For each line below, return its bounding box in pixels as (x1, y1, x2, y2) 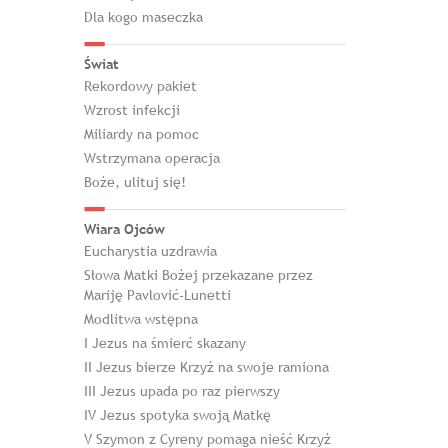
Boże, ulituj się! (83, 173, 186, 191)
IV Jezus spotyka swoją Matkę (83, 406, 271, 424)
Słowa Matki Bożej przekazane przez (83, 266, 313, 284)
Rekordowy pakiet (83, 77, 197, 95)
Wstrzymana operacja (83, 149, 220, 167)
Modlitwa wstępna (83, 310, 198, 328)
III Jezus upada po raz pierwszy (83, 382, 280, 400)
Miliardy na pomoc (83, 125, 199, 143)
